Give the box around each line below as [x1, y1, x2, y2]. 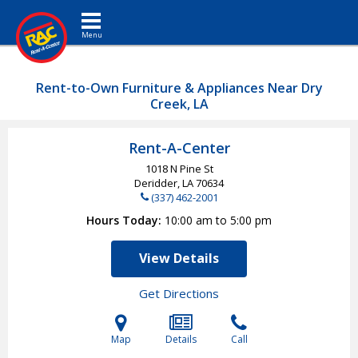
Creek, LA [149, 95, 209, 113]
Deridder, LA [134, 176, 196, 190]
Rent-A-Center [128, 138, 230, 157]
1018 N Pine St [145, 161, 213, 176]
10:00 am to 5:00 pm [165, 213, 272, 228]
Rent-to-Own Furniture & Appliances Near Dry [35, 79, 323, 97]
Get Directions [139, 285, 219, 301]
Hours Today [86, 213, 158, 228]
